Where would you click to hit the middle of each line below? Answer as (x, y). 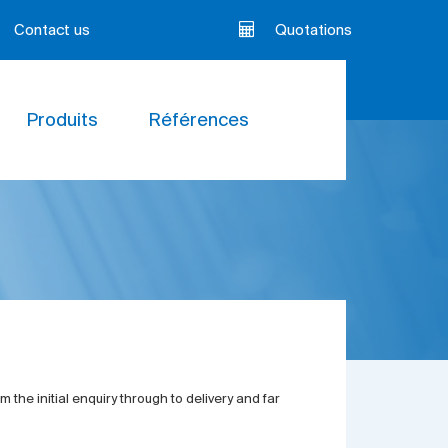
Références (198, 121)
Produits (62, 121)
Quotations (313, 31)
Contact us (52, 31)
